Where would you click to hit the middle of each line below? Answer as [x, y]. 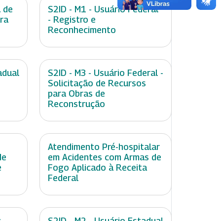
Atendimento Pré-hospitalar [104, 147]
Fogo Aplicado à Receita [97, 168]
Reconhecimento [82, 30]
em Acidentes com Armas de [105, 157]
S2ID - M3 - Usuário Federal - [106, 73]
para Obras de [76, 94]
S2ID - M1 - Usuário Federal [103, 9]
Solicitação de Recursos [97, 83]
